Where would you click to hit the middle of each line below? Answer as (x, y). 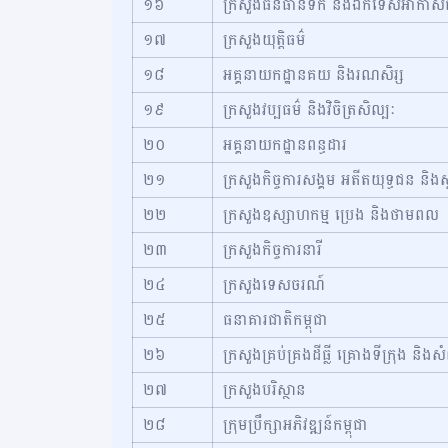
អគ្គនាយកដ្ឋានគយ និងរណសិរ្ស (313, 74)
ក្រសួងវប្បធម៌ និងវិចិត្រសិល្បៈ (309, 109)
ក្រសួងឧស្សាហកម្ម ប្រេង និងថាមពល (331, 214)
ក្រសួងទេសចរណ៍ (274, 284)
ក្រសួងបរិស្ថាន (264, 389)
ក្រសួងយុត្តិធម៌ (264, 39)
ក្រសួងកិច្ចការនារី (272, 249)
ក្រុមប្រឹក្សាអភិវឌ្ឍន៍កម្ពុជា (295, 424)
